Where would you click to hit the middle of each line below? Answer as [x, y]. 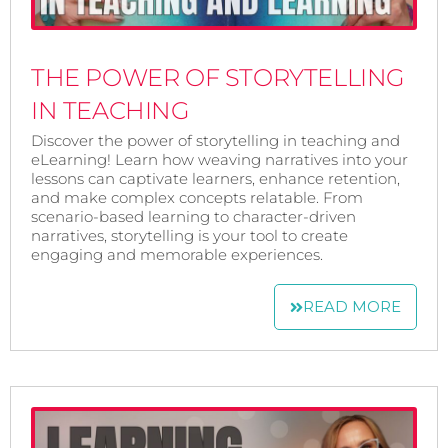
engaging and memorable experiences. [177, 255]
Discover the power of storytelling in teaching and [215, 141]
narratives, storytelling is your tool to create [189, 236]
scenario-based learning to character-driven [193, 217]
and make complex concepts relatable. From [197, 198]
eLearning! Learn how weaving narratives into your [219, 160]
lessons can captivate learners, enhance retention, [215, 179]
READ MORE [351, 307]
